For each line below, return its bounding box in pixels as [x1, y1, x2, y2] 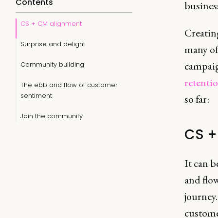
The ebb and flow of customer [20, 80, 118, 90]
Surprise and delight [20, 39, 85, 49]
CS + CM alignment [20, 19, 82, 28]
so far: [184, 92, 209, 106]
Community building [20, 60, 84, 69]
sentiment [20, 91, 52, 100]
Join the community [20, 111, 83, 121]
